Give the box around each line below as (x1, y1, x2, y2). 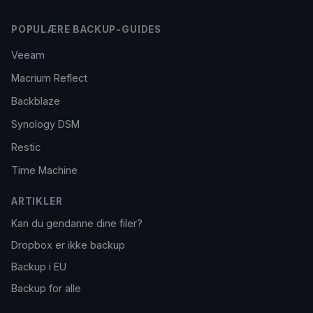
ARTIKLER (11, 196, 63, 207)
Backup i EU (11, 261, 66, 272)
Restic (11, 141, 41, 153)
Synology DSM (11, 118, 80, 130)
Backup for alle (11, 282, 81, 294)
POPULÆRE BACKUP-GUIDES (11, 24, 161, 35)
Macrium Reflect (11, 72, 87, 84)
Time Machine (11, 164, 78, 176)
